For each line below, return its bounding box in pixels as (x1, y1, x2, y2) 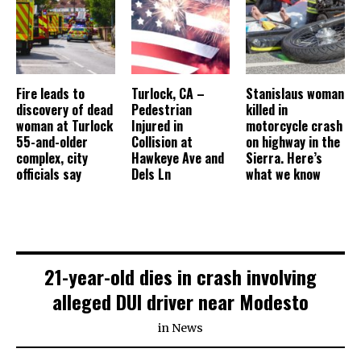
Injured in (131, 116, 183, 136)
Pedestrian (131, 100, 192, 120)
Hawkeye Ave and (131, 148, 224, 168)
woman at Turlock (16, 116, 113, 136)
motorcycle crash (246, 116, 343, 136)
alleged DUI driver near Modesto (52, 287, 309, 317)
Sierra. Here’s (246, 148, 323, 168)
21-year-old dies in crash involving (44, 262, 317, 292)
